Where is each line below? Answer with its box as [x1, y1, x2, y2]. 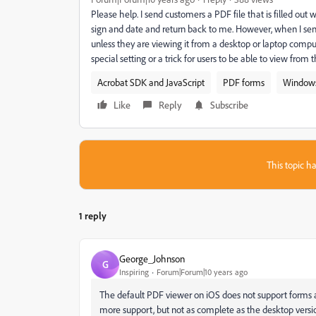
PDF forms [223, 76, 265, 88]
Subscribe [210, 99, 248, 111]
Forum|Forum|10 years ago [157, 266, 248, 277]
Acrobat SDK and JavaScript [97, 76, 205, 88]
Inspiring [119, 266, 149, 277]
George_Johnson [119, 252, 185, 265]
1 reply [79, 209, 107, 221]
